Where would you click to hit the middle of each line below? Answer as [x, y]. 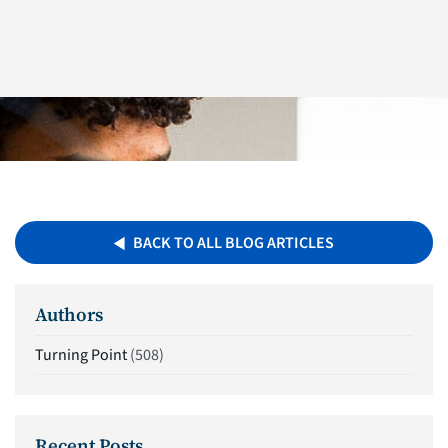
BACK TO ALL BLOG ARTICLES [234, 242]
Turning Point [81, 355]
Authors [69, 314]
